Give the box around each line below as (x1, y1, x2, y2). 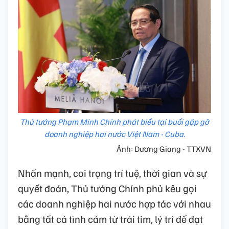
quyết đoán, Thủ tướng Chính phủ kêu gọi (18, 181, 197, 195)
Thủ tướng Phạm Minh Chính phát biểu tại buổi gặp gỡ (20, 117, 209, 127)
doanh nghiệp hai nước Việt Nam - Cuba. (44, 129, 185, 140)
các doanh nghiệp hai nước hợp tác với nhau (18, 197, 211, 211)
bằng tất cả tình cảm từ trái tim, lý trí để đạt (18, 212, 203, 226)
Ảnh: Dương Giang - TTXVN (117, 144, 211, 154)
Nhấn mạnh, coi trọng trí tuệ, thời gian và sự (18, 166, 207, 180)
